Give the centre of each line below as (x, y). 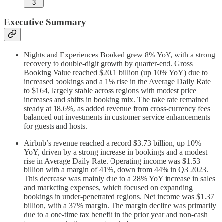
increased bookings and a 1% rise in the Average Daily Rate (117, 81)
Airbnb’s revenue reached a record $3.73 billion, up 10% (112, 143)
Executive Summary (45, 22)
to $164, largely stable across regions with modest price (110, 90)
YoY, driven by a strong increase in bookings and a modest (115, 152)
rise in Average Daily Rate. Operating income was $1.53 (112, 161)
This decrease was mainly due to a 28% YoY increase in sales (119, 178)
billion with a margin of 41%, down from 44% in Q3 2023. (116, 169)
